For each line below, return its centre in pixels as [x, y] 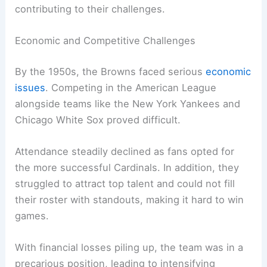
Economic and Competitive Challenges [105, 41]
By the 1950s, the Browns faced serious [111, 71]
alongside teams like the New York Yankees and [128, 103]
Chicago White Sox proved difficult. [98, 119]
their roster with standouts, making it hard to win [130, 199]
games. [32, 215]
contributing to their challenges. [90, 9]
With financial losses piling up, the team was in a [129, 248]
